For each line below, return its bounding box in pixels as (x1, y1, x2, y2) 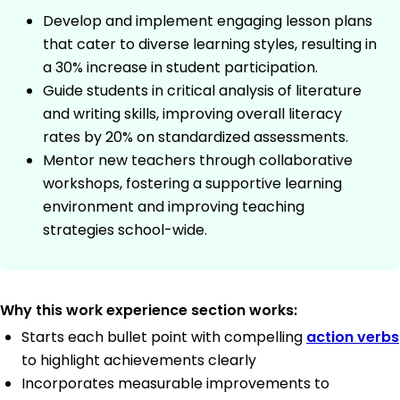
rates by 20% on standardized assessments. (43, 127, 348, 148)
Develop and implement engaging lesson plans (43, 11, 372, 32)
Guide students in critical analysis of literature (43, 80, 362, 102)
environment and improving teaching (43, 196, 304, 218)
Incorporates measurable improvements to (21, 373, 329, 395)
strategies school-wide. (43, 220, 207, 241)
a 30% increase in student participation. (43, 57, 318, 79)
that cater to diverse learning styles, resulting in (43, 34, 377, 55)
